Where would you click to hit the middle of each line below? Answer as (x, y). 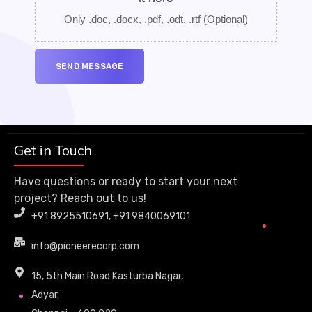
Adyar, (45, 295)
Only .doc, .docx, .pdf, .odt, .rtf (132, 19)
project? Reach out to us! (80, 198)
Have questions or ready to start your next (126, 181)
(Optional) (224, 19)
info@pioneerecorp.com (85, 246)
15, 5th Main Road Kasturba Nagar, (107, 276)
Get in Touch (53, 151)
